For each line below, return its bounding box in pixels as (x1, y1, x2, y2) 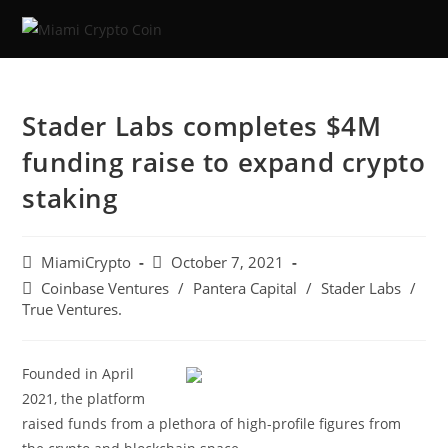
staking (22, 180, 118, 216)
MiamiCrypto (41, 253, 132, 272)
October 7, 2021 (171, 253, 285, 272)
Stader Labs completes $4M (22, 108, 382, 144)
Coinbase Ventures (41, 279, 170, 298)
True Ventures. (22, 300, 123, 319)
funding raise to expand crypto (22, 144, 426, 180)
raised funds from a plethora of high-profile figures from (22, 414, 402, 433)
